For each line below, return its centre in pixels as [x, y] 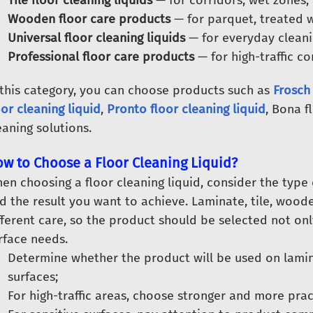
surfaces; [32, 277]
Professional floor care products [101, 57]
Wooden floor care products [89, 19]
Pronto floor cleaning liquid [186, 109]
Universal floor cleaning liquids [96, 38]
